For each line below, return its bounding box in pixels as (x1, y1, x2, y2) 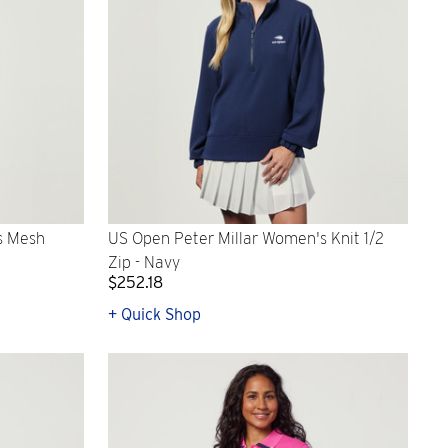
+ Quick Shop (108, 304, 201, 324)
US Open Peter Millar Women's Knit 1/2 (108, 228, 384, 248)
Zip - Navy (108, 252, 180, 272)
